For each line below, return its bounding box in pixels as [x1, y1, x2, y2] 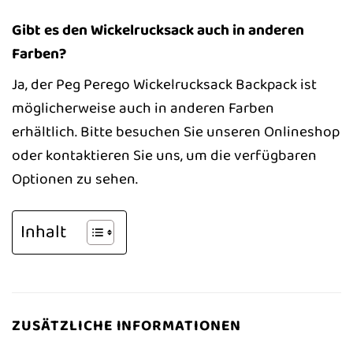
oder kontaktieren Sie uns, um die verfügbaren [12, 143, 317, 168]
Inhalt [20, 217, 67, 247]
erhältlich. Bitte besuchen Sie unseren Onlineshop [12, 120, 340, 144]
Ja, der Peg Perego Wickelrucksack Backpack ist [12, 72, 317, 97]
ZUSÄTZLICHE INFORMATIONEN [12, 314, 241, 338]
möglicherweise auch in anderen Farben [12, 96, 274, 121]
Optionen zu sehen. [12, 167, 138, 191]
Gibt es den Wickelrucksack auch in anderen [12, 17, 304, 42]
